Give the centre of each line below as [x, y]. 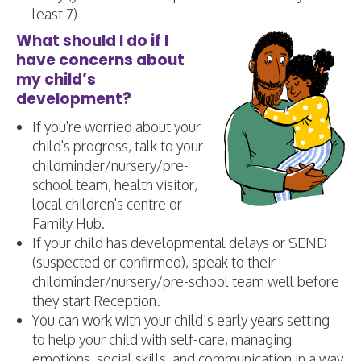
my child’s [56, 79]
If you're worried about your [116, 127]
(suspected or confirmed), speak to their [154, 262]
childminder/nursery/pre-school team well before [186, 281]
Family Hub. [68, 223]
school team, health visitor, [115, 185]
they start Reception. [96, 301]
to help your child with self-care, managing [162, 339]
